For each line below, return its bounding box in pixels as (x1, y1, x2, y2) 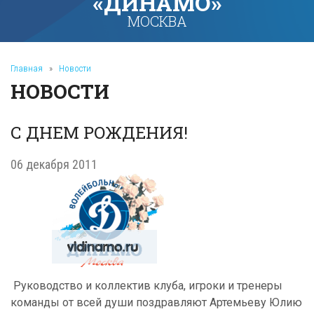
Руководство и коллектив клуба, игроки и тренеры (11, 279, 282, 292)
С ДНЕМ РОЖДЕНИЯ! (11, 121, 188, 144)
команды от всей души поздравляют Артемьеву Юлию (11, 296, 302, 309)
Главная (11, 63, 43, 74)
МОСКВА (127, 12, 187, 30)
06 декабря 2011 (11, 157, 97, 172)
